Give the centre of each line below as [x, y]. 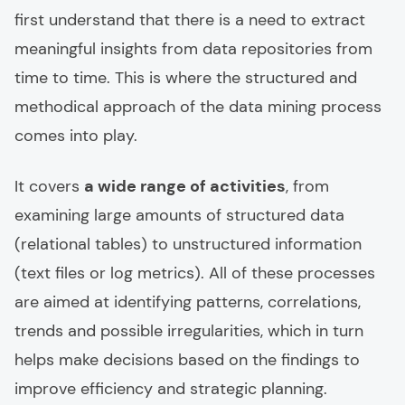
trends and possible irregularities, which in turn [189, 331]
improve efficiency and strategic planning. [171, 389]
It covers [49, 186]
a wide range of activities [185, 186]
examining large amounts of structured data [179, 215]
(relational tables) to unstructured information [188, 244]
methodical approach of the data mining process [198, 107]
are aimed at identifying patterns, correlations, [188, 302]
